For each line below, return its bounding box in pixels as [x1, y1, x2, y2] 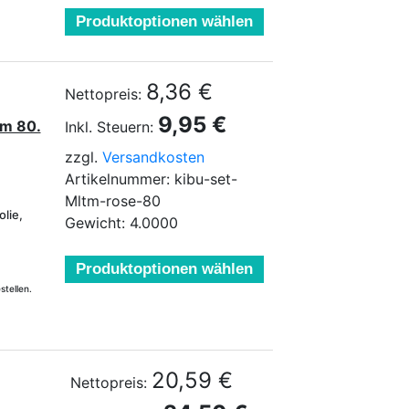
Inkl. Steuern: [65, 118, 153, 136]
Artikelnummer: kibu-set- [65, 170, 237, 188]
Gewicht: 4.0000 [65, 214, 178, 232]
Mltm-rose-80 [65, 192, 161, 210]
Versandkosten [102, 148, 204, 166]
